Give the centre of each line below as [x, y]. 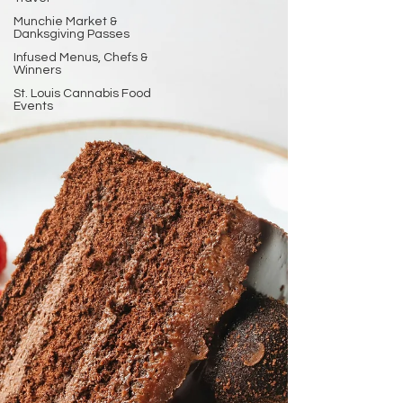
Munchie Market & [65, 22]
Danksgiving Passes [72, 34]
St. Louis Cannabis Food [82, 94]
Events [33, 106]
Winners [37, 70]
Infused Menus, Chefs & [81, 58]
